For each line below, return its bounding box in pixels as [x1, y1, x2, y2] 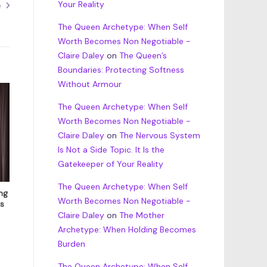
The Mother [119, 210, 164, 221]
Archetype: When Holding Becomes [57, 224, 196, 235]
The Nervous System [119, 130, 200, 141]
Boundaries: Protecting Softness [57, 64, 184, 76]
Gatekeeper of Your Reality [57, 159, 163, 170]
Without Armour [57, 79, 122, 90]
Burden [57, 238, 85, 250]
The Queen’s [119, 50, 167, 61]
